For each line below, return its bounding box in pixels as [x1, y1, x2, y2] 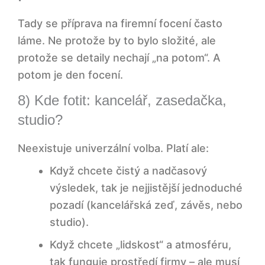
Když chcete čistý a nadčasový [50, 164, 207, 177]
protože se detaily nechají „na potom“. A [18, 51, 221, 64]
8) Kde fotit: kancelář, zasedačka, [18, 92, 227, 108]
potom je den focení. [18, 68, 123, 81]
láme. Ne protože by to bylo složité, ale [18, 34, 216, 47]
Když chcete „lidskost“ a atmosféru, [50, 238, 231, 251]
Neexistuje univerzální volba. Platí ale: [18, 141, 209, 154]
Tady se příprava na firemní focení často [18, 17, 222, 30]
